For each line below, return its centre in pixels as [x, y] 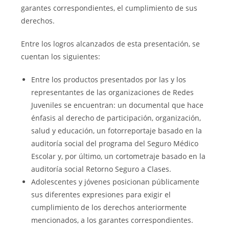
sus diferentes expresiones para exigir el [101, 195]
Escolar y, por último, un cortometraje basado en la [119, 156]
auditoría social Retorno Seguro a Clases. [101, 169]
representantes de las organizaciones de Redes [113, 93]
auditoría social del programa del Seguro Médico [115, 144]
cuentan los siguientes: [61, 57]
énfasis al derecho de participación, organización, [116, 118]
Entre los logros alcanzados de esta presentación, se [111, 44]
